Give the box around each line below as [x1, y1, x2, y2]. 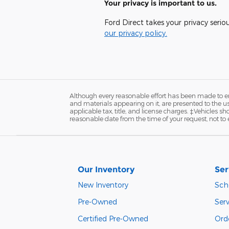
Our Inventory [78, 164, 134, 174]
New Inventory [78, 180, 128, 189]
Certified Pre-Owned [78, 214, 148, 223]
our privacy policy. [104, 28, 167, 37]
